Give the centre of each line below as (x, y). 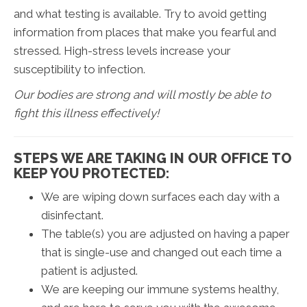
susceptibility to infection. (79, 69)
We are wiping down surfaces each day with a (160, 196)
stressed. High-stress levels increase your (122, 50)
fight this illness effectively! (86, 113)
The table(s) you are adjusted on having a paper (165, 233)
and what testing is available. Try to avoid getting (140, 13)
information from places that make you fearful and (145, 32)
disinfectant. (72, 215)
